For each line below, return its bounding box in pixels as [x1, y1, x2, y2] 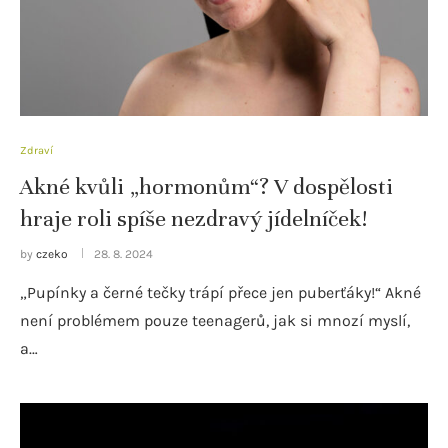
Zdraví [20, 143, 53, 157]
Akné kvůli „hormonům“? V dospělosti [20, 172, 393, 200]
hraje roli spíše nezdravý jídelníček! [20, 204, 367, 232]
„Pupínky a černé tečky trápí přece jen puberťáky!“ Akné [20, 282, 421, 302]
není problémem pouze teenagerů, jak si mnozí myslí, [20, 310, 410, 330]
